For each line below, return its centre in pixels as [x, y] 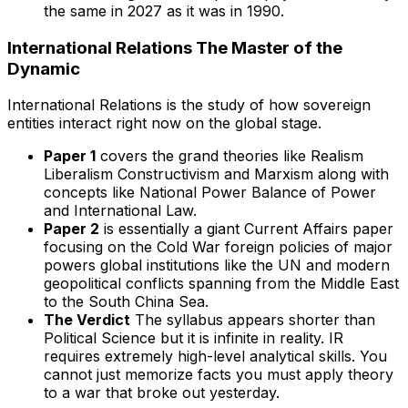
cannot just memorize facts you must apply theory [219, 375]
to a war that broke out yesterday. [162, 393]
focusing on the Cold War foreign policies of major [218, 247]
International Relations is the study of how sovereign [189, 105]
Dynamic [44, 68]
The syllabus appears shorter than [253, 320]
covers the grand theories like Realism [229, 156]
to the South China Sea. [126, 302]
